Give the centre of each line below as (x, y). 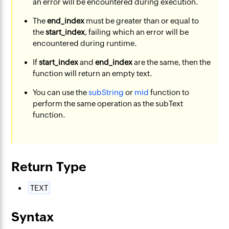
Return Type (49, 167)
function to (169, 92)
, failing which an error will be (137, 32)
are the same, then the (172, 62)
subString (106, 92)
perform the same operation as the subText (108, 104)
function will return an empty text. (93, 73)
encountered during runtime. (85, 43)
